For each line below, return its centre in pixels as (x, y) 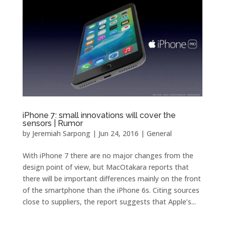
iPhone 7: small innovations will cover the (99, 116)
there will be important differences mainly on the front (111, 179)
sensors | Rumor (52, 124)
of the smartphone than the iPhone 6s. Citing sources (111, 190)
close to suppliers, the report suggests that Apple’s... (109, 202)
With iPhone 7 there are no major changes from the (108, 156)
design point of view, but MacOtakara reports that (105, 167)
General (159, 134)
